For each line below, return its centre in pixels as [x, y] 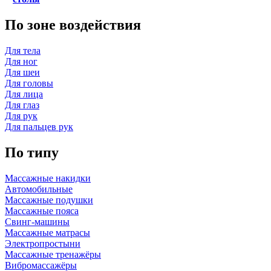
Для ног [21, 62]
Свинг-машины [37, 221]
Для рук [21, 116]
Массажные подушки [49, 200]
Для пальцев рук [39, 127]
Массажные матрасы [47, 232]
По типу [32, 152]
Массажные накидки [48, 178]
